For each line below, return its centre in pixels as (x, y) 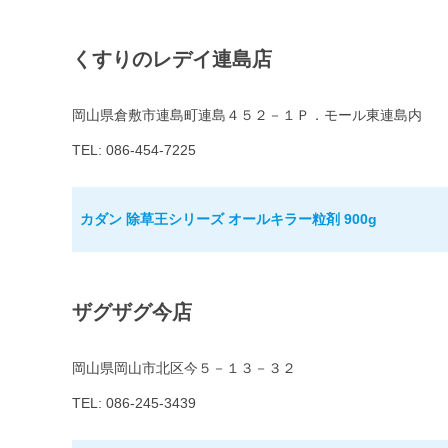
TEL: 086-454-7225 (134, 150)
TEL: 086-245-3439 (134, 403)
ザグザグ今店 (132, 312)
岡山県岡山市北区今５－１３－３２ (184, 368)
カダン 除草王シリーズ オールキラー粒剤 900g (228, 219)
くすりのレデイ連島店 (172, 59)
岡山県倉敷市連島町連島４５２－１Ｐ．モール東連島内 (247, 115)
